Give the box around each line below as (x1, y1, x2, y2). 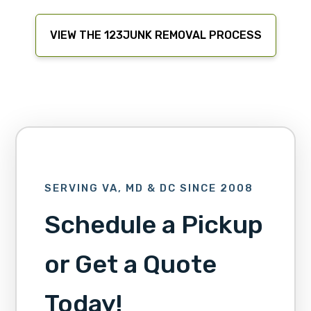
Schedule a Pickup (44, 210, 263, 240)
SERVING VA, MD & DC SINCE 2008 (44, 182, 253, 195)
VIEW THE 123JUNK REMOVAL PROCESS (49, 28, 262, 42)
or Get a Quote (44, 249, 217, 280)
